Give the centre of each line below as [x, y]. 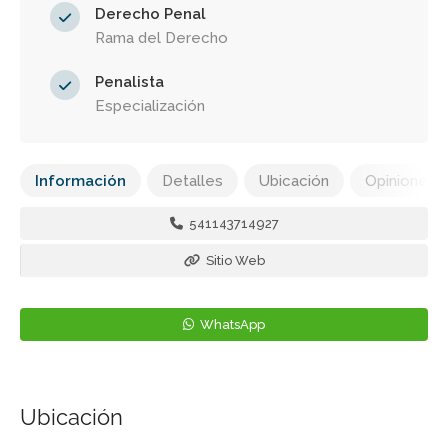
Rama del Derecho [161, 38]
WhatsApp [231, 324]
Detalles [192, 181]
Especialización [150, 106]
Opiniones [400, 181]
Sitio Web [234, 260]
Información [80, 181]
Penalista [129, 82]
